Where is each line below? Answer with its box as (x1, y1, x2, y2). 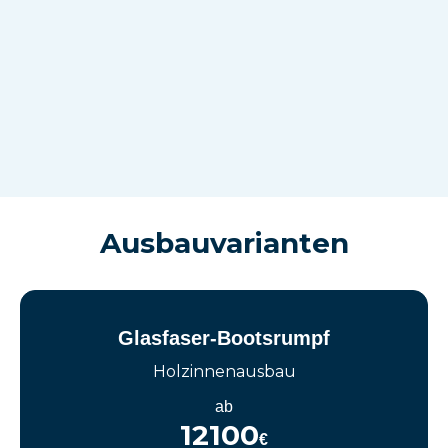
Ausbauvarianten (99, 226, 349, 261)
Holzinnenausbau (152, 362, 296, 382)
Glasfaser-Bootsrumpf (118, 327, 330, 350)
